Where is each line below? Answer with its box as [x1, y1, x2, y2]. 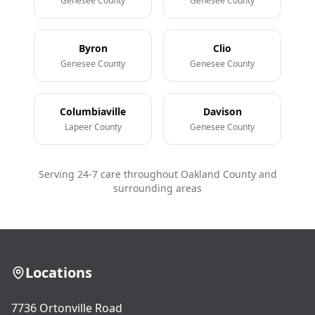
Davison [202, 105, 242, 118]
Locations [25, 263, 92, 282]
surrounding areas [113, 181, 202, 195]
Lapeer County [64, 121, 122, 133]
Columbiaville [60, 105, 126, 118]
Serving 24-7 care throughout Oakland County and [38, 167, 277, 181]
